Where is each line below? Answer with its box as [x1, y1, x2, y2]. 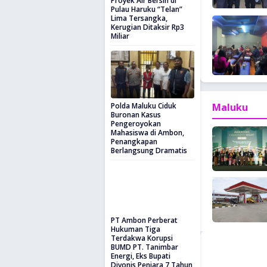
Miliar [111, 31, 129, 41]
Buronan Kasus [111, 110, 161, 120]
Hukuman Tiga [111, 224, 160, 234]
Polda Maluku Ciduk [111, 101, 176, 111]
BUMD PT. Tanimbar [111, 242, 178, 252]
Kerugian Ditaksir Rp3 [111, 22, 184, 32]
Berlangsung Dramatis [111, 145, 187, 156]
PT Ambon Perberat [111, 215, 178, 225]
